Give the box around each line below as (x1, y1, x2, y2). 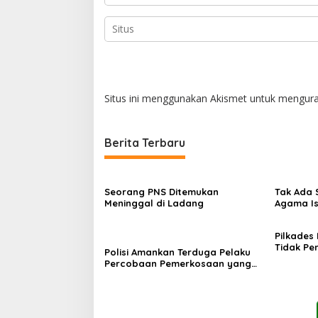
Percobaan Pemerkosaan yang (104, 258, 251, 269)
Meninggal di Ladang (104, 197, 204, 209)
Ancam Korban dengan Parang (104, 269, 251, 280)
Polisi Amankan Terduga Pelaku (104, 246, 251, 258)
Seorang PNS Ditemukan (104, 186, 219, 197)
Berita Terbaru (104, 136, 185, 150)
